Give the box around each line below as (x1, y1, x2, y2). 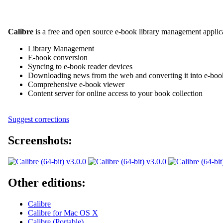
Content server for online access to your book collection (28, 89, 203, 98)
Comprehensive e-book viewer (28, 80, 124, 89)
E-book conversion (28, 53, 88, 62)
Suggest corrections (8, 114, 69, 123)
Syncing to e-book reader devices (28, 62, 132, 71)
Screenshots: (8, 133, 72, 147)
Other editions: (8, 176, 86, 189)
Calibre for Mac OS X (28, 208, 98, 217)
